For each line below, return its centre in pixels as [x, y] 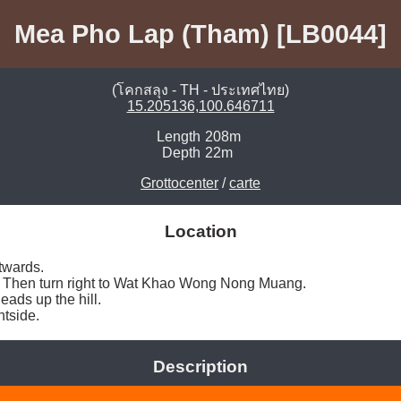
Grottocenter [179, 183]
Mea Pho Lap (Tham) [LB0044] [200, 34]
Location [200, 232]
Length [179, 137]
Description [200, 367]
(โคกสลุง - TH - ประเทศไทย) [200, 90]
